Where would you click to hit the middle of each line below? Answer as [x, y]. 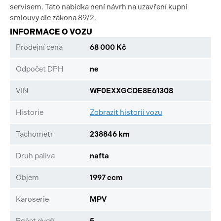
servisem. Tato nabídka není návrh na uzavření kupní [99, 7]
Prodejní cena [39, 47]
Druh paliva [35, 156]
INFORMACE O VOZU [51, 32]
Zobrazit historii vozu [126, 112]
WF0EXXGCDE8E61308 [131, 91]
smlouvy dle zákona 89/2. [53, 18]
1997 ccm [106, 177]
